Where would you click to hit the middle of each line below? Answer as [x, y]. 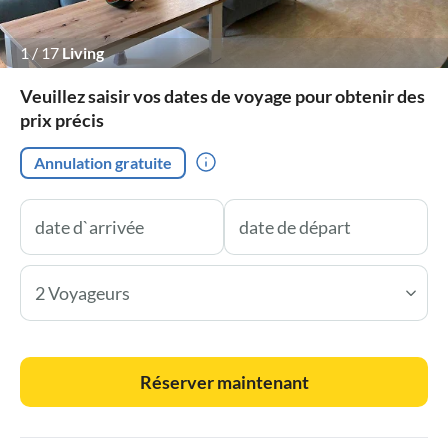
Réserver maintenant [224, 381]
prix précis [62, 119]
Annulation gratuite [103, 162]
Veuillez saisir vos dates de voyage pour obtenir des [222, 95]
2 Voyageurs [82, 292]
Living [83, 52]
